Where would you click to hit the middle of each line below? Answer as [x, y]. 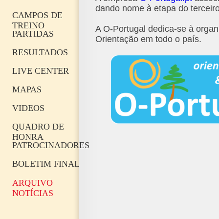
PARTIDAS [33, 34]
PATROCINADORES [51, 145]
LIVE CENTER [41, 71]
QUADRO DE [38, 127]
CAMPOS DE [37, 15]
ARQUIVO [33, 183]
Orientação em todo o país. [148, 39]
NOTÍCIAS [33, 193]
